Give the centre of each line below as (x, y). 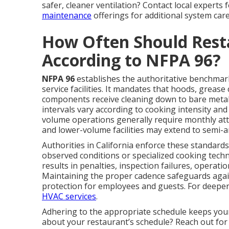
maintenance (67, 15)
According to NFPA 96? (131, 60)
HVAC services (69, 196)
